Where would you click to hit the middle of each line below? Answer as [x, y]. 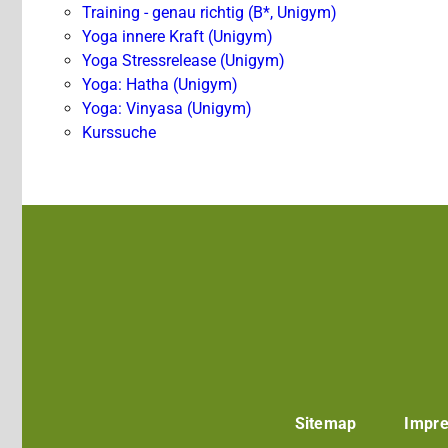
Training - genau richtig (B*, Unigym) [209, 13]
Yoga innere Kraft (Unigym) [177, 37]
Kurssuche [119, 133]
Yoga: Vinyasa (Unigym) [167, 109]
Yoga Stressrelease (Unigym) [183, 61]
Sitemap [325, 424]
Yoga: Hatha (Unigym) [160, 85]
